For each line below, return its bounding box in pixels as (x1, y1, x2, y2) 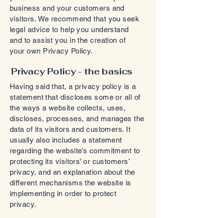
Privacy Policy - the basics (11, 66, 133, 77)
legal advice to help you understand (10, 25, 129, 34)
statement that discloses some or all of (10, 93, 141, 101)
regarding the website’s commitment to (10, 146, 140, 155)
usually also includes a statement (10, 136, 122, 144)
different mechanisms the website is (10, 179, 131, 187)
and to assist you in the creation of (10, 36, 126, 44)
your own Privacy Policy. (10, 47, 93, 55)
